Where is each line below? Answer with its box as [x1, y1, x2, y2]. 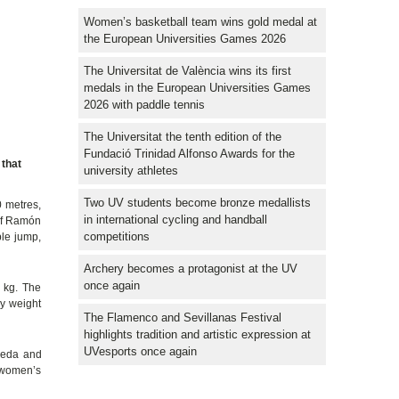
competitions [84, 229, 150, 243]
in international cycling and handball [84, 212, 267, 226]
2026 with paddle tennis [84, 97, 205, 111]
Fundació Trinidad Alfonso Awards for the [84, 146, 295, 160]
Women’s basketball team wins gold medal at [84, 14, 317, 28]
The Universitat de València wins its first [84, 63, 291, 77]
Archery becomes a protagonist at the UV [84, 261, 297, 275]
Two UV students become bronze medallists [84, 195, 311, 209]
